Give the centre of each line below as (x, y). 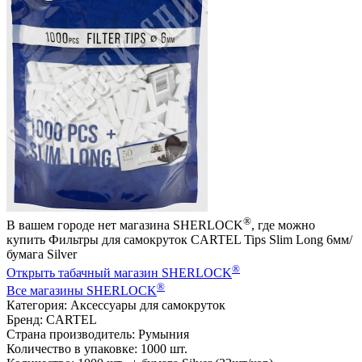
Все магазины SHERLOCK (82, 290)
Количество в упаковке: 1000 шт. (97, 348)
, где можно (283, 225)
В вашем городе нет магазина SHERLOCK (125, 225)
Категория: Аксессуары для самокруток (116, 305)
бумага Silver (42, 255)
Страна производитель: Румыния (98, 334)
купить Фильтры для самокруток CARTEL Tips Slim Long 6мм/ (179, 240)
